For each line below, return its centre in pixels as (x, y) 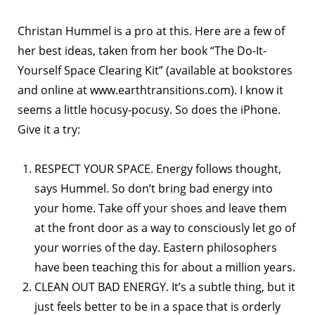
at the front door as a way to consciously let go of (165, 228)
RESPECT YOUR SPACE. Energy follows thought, (158, 169)
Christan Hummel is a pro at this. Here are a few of (151, 31)
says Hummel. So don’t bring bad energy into (154, 188)
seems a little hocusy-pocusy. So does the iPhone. (149, 110)
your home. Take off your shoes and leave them (161, 208)
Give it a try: (49, 129)
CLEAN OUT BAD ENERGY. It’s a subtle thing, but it (165, 287)
